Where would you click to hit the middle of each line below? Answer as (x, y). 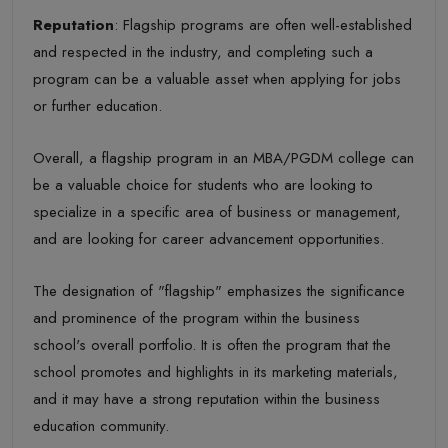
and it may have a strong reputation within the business (206, 398)
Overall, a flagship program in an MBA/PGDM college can (223, 157)
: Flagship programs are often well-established (263, 24)
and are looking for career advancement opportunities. (208, 238)
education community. (101, 425)
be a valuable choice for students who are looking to (203, 184)
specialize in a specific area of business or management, (217, 211)
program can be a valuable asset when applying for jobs (217, 78)
